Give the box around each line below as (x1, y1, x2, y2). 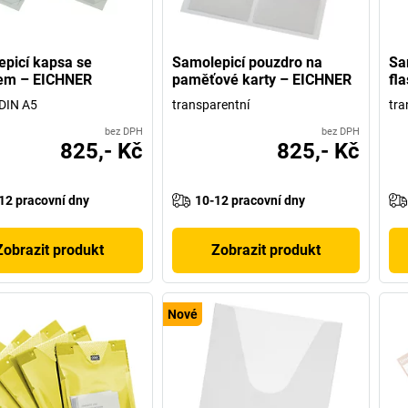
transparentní (172, 97, 250, 112)
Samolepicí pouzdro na (172, 53, 323, 71)
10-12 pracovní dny (195, 192, 306, 208)
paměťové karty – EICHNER (172, 70, 352, 88)
